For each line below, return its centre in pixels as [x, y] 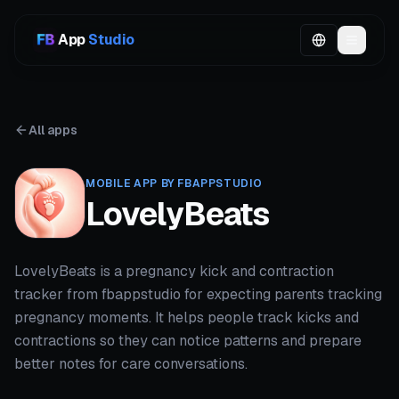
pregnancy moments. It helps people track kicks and [187, 318]
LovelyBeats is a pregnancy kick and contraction [174, 271]
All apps [53, 130]
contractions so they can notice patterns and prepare [188, 341]
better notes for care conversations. [131, 364]
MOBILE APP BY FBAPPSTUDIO [174, 183]
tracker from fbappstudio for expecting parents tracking [198, 294]
